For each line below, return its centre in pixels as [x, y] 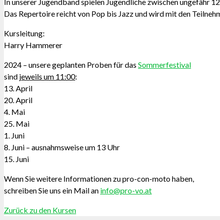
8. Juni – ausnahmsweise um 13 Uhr [62, 147]
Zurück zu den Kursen [40, 210]
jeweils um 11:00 [47, 76]
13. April [18, 88]
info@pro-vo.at [126, 190]
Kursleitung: [24, 33]
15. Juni [16, 159]
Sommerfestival [165, 64]
